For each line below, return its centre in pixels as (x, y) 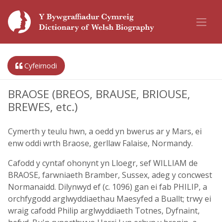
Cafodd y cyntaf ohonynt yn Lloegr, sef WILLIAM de (103, 163)
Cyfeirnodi (40, 66)
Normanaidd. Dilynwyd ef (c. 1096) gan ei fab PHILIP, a (108, 187)
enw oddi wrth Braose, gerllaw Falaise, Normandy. (100, 143)
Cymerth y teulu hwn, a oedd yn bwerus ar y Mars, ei (105, 131)
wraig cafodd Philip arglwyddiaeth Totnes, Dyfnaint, (104, 211)
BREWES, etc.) (43, 107)
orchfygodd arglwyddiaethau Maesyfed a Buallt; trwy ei (110, 199)
